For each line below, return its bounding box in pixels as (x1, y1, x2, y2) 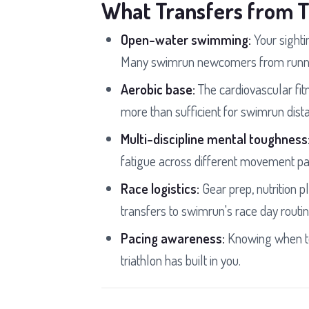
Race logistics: (121, 179, 199, 197)
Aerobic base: (121, 79, 195, 98)
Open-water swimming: (121, 30, 251, 48)
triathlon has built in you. (121, 250, 241, 269)
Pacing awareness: (121, 228, 225, 247)
